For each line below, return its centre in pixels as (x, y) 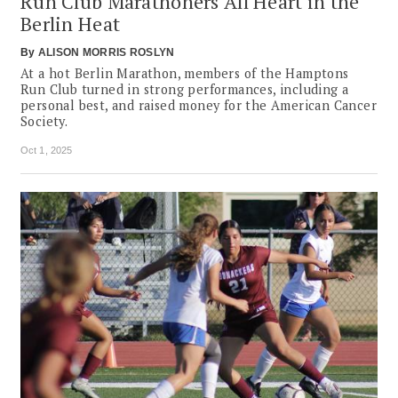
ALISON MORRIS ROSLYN (106, 52)
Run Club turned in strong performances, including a (185, 89)
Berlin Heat (71, 23)
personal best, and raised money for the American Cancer (199, 105)
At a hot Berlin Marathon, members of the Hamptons (185, 73)
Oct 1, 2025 (47, 150)
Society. (44, 121)
